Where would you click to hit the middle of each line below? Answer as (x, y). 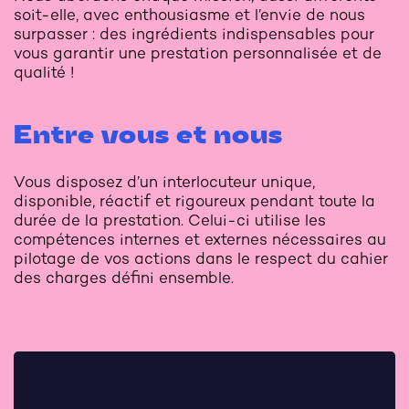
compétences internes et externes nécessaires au (200, 239)
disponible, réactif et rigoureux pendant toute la (194, 200)
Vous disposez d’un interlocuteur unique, (164, 181)
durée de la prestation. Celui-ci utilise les (170, 220)
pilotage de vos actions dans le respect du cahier (201, 258)
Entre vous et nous (148, 136)
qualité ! (44, 72)
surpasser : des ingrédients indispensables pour (194, 33)
